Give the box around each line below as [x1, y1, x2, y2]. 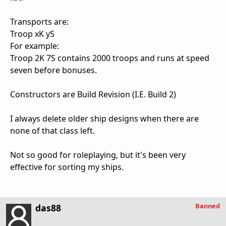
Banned [195, 201, 220, 210]
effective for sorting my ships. [10, 161, 124, 173]
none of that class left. [10, 125, 95, 136]
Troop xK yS [10, 28, 54, 39]
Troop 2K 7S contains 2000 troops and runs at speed [10, 52, 209, 64]
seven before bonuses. [10, 64, 97, 76]
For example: [10, 40, 59, 51]
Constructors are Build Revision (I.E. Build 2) [10, 88, 176, 100]
